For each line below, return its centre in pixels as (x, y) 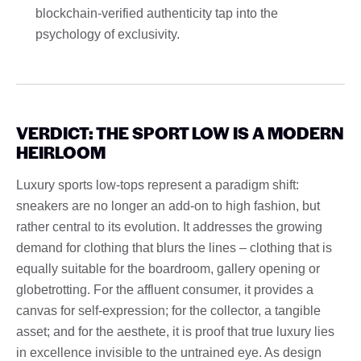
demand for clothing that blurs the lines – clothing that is (174, 247)
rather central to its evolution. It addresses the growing (169, 226)
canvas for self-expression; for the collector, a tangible (168, 310)
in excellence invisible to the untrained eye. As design (169, 352)
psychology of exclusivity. (108, 34)
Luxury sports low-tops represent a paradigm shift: (158, 185)
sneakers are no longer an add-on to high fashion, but (168, 205)
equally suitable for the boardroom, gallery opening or (168, 268)
